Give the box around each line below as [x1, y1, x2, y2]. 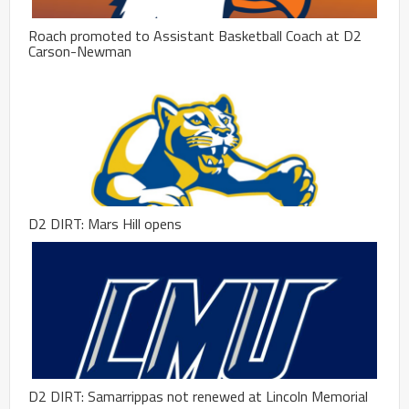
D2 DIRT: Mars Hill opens [28, 212, 182, 235]
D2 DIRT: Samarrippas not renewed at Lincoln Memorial [28, 384, 368, 407]
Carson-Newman [28, 39, 131, 62]
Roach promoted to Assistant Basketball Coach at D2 [28, 24, 362, 47]
